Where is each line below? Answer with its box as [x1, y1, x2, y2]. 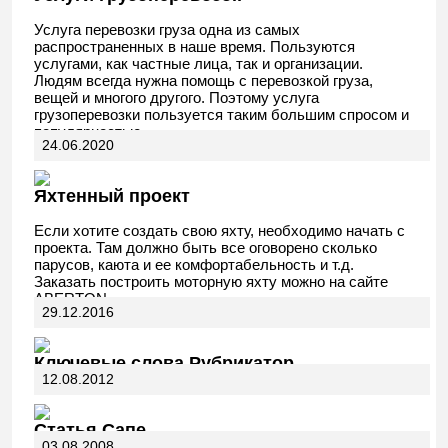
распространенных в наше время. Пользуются [34, 38, 355, 55]
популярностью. [34, 123, 145, 140]
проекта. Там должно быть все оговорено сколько [34, 239, 377, 256]
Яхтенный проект [34, 186, 190, 206]
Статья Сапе [34, 420, 146, 440]
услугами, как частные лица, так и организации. [34, 55, 363, 72]
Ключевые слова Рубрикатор [34, 353, 294, 373]
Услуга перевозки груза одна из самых [34, 21, 300, 38]
